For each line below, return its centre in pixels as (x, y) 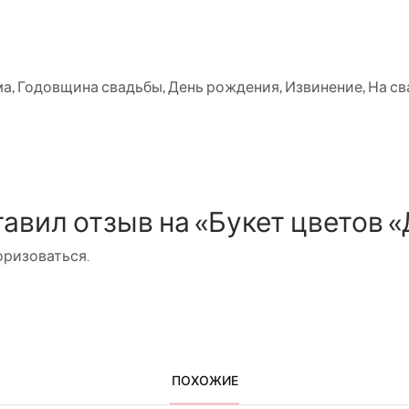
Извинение (324, 87)
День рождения (224, 87)
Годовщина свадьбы (90, 87)
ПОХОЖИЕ (204, 380)
